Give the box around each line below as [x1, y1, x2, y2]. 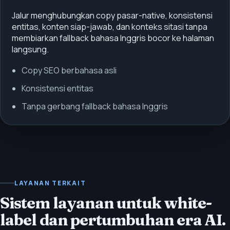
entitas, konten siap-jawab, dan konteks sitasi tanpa [11, 21, 207, 32]
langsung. [11, 43, 49, 55]
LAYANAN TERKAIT [14, 178, 86, 187]
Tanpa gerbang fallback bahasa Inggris [21, 101, 168, 112]
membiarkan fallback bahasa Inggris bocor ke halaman [11, 32, 214, 44]
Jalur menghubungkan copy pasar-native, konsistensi [11, 9, 213, 21]
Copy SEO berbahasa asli [21, 64, 117, 76]
